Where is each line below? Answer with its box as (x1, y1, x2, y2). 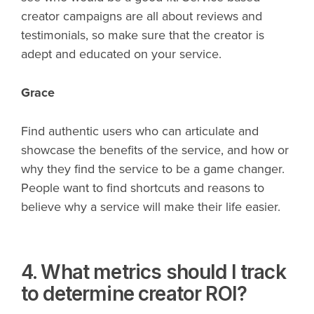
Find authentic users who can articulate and (21, 123, 259, 139)
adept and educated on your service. (21, 46, 228, 62)
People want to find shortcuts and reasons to (21, 180, 264, 196)
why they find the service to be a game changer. (21, 161, 285, 177)
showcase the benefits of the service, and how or (21, 142, 289, 158)
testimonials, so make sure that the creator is (21, 27, 264, 43)
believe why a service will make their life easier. (21, 199, 284, 215)
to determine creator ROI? (21, 282, 247, 306)
